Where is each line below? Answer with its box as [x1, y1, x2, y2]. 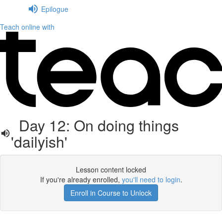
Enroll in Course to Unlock [70, 188, 152, 198]
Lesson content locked [76, 165, 146, 174]
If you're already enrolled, [40, 174, 122, 184]
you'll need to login [121, 174, 180, 184]
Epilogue [41, 3, 68, 14]
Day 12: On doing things [11, 114, 179, 136]
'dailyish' [11, 131, 68, 152]
